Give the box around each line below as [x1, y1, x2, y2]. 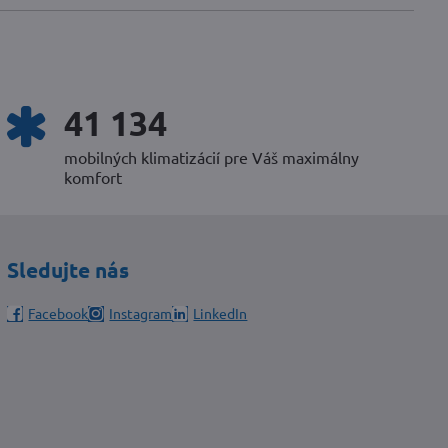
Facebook [28, 304, 89, 323]
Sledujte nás [7, 256, 130, 284]
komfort [64, 167, 123, 188]
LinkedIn [193, 304, 248, 323]
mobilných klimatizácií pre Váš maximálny [64, 147, 360, 168]
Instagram [109, 304, 173, 323]
